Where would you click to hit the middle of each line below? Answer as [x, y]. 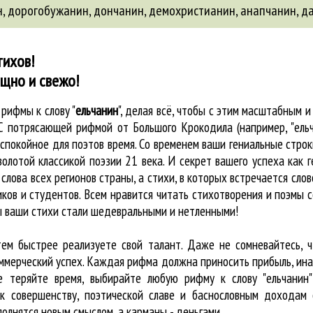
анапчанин [268, 10]
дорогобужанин [48, 10]
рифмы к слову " [39, 110]
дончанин [119, 10]
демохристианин [192, 10]
